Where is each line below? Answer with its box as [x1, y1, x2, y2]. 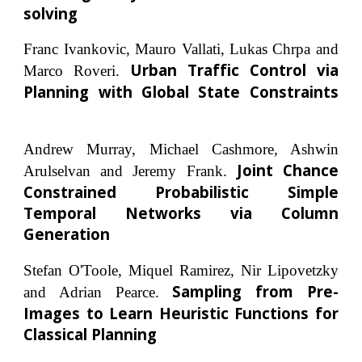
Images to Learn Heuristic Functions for [23, 302, 339, 323]
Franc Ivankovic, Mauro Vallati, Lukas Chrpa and [23, 40, 339, 58]
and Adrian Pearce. [23, 283, 159, 301]
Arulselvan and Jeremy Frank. [23, 162, 227, 180]
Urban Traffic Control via [130, 60, 339, 81]
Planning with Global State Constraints [23, 82, 339, 103]
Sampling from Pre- [172, 280, 339, 301]
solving [23, 2, 78, 23]
